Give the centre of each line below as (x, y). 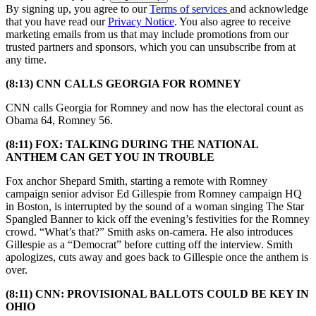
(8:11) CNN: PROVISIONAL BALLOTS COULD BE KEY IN (157, 293)
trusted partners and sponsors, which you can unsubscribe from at (151, 47)
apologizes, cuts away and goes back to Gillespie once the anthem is (157, 257)
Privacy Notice (141, 21)
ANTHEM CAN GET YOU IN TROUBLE (110, 157)
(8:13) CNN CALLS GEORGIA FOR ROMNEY (123, 83)
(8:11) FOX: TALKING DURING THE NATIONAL (132, 144)
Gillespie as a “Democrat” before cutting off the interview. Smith (149, 244)
